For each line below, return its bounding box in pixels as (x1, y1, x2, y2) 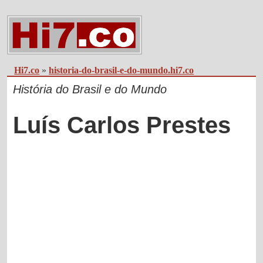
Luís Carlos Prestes (13, 112, 231, 139)
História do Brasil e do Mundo (13, 83, 167, 96)
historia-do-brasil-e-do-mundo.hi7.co (49, 65, 194, 76)
